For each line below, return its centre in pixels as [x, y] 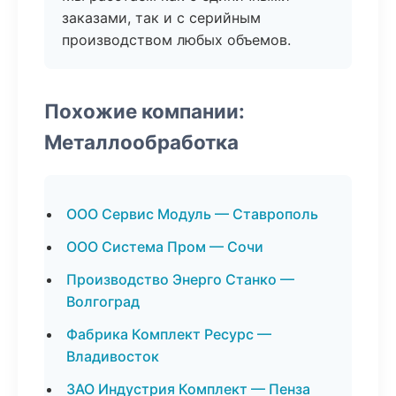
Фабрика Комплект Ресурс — [169, 334]
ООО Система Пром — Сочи [165, 247]
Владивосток [113, 356]
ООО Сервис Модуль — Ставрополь [192, 214]
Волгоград [103, 301]
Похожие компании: [145, 111]
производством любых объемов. [176, 40]
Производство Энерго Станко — [180, 279]
